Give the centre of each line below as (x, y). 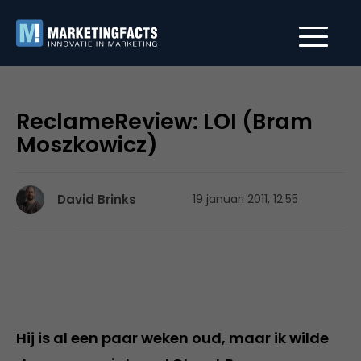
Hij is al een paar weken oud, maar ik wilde (172, 338)
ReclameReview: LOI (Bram (164, 121)
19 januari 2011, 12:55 (245, 199)
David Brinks (97, 199)
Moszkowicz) (87, 145)
